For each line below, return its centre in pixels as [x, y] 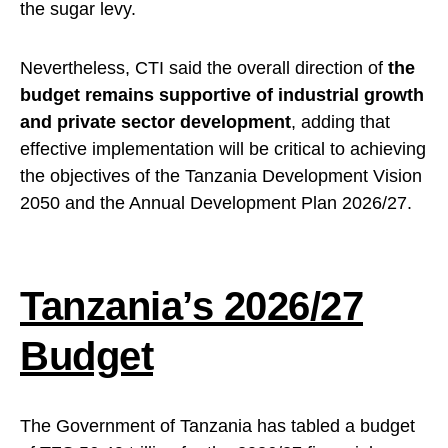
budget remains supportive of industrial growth [222, 95]
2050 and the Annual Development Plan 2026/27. [216, 203]
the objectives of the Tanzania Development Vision [221, 176]
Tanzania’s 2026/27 [191, 306]
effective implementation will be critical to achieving [223, 149]
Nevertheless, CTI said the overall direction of [204, 68]
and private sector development [155, 122]
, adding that [340, 122]
